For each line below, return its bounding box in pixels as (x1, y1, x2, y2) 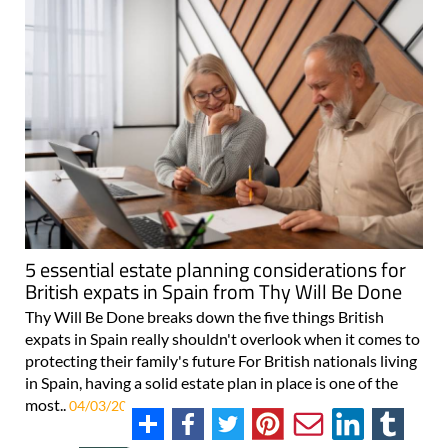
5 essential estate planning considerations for (25, 254, 406, 286)
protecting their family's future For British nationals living (25, 351, 417, 371)
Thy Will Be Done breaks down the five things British (25, 307, 384, 327)
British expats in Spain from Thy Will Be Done (25, 276, 402, 308)
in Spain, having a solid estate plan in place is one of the (25, 373, 398, 393)
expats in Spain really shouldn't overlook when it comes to (25, 329, 420, 349)
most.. (25, 395, 69, 415)
